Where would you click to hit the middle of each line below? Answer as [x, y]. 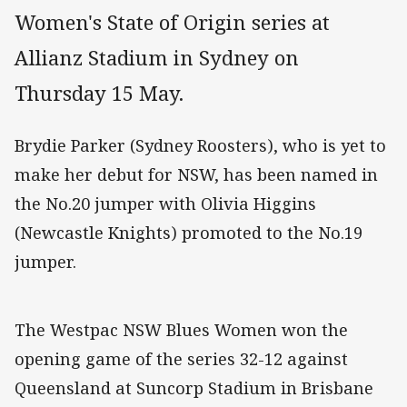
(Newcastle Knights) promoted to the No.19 [189, 233]
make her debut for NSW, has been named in [196, 175]
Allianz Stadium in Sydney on [157, 58]
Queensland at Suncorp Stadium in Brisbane [194, 388]
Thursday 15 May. [99, 94]
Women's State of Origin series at [172, 23]
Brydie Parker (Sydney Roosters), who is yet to [200, 146]
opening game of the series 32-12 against [181, 359]
